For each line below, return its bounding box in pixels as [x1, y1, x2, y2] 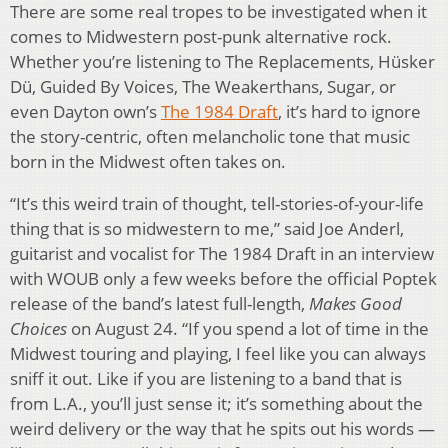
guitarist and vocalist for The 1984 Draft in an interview [10, 241, 434, 265]
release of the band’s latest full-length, [10, 291, 309, 315]
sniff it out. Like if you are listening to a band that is [10, 366, 402, 390]
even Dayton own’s [10, 99, 161, 123]
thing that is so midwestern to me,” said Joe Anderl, [10, 216, 404, 240]
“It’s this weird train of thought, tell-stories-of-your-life [10, 191, 424, 215]
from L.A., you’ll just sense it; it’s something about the [10, 391, 423, 415]
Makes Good [309, 291, 402, 315]
